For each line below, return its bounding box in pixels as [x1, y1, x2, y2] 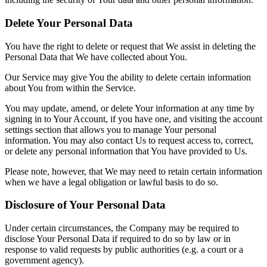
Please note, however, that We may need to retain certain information [5, 166, 262, 176]
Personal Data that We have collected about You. [5, 51, 187, 62]
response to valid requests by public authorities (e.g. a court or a [5, 244, 243, 255]
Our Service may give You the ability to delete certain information [5, 72, 251, 82]
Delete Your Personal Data [5, 16, 133, 29]
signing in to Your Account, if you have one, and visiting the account [5, 113, 262, 124]
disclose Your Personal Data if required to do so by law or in [5, 234, 231, 244]
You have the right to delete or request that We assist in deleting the [5, 41, 256, 51]
